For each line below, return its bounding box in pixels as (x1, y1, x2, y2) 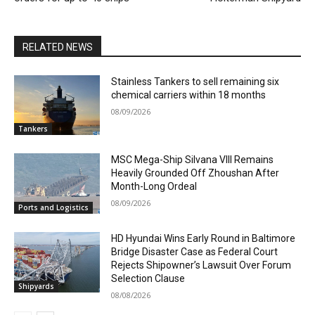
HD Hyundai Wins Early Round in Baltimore (111, 233, 296, 245)
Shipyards (18, 281, 54, 291)
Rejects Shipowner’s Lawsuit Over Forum (111, 259, 292, 271)
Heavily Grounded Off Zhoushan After (111, 167, 280, 179)
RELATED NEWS (22, 41, 93, 53)
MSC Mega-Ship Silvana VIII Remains (111, 154, 274, 166)
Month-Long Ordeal (111, 181, 198, 193)
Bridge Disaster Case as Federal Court (111, 246, 278, 258)
